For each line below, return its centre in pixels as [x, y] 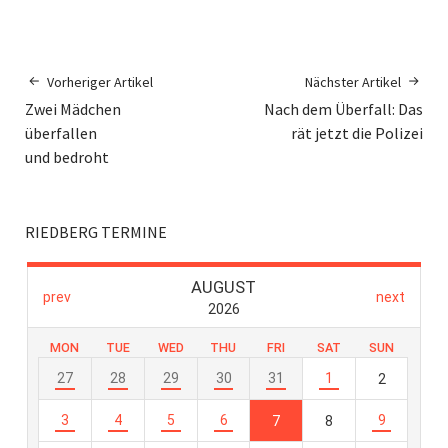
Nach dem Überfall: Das [343, 109]
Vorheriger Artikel [100, 82]
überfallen [61, 133]
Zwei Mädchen [73, 109]
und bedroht [67, 157]
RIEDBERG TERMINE [96, 232]
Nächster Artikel [353, 82]
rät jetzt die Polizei [357, 133]
